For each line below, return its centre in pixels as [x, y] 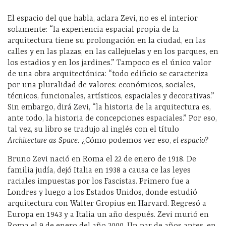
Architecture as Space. [45, 140]
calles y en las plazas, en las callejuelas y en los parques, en [113, 52]
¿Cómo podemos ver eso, [127, 140]
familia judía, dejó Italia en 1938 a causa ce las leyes [99, 170]
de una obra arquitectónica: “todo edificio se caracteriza [108, 74]
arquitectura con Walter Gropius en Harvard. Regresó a [107, 204]
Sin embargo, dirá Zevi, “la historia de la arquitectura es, [109, 107]
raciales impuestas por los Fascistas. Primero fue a [99, 181]
